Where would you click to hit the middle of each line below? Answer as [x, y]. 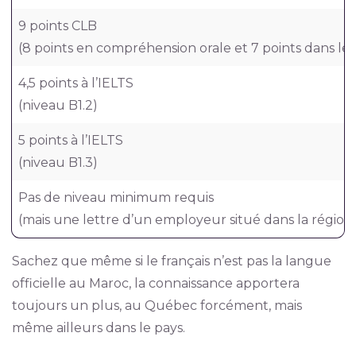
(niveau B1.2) [58, 105]
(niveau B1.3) [58, 163]
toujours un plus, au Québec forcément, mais [157, 306]
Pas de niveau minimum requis [116, 197]
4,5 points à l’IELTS [75, 83]
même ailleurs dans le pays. [98, 328]
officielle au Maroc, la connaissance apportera [155, 283]
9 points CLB [57, 26]
